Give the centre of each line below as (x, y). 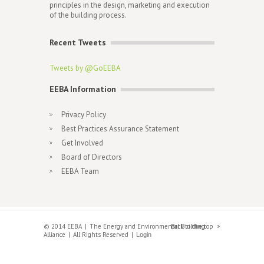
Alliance (55, 235)
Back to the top (192, 226)
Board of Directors (92, 157)
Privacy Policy (84, 115)
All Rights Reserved (101, 235)
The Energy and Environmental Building (147, 226)
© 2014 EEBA (63, 226)
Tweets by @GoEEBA (85, 68)
